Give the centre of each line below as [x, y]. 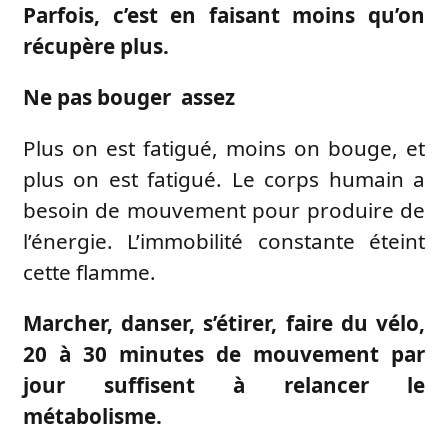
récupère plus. [96, 45]
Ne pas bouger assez [129, 96]
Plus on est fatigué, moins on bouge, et [224, 147]
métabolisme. [92, 415]
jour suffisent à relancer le [224, 384]
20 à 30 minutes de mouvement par [224, 353]
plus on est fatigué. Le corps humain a [224, 178]
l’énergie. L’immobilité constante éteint [224, 240]
